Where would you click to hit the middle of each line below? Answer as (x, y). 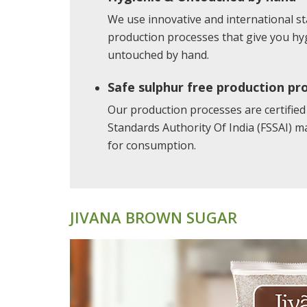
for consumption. (152, 145)
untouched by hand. (158, 55)
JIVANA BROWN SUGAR (153, 217)
